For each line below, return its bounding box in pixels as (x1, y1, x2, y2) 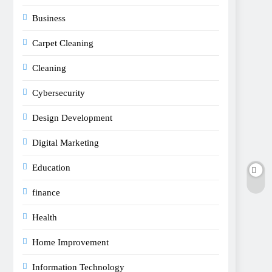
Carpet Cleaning (32, 38, 93, 48)
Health (32, 212, 57, 222)
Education (32, 163, 70, 172)
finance (32, 188, 60, 197)
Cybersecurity (32, 88, 85, 98)
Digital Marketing (32, 138, 99, 148)
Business (32, 13, 66, 23)
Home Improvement (32, 237, 109, 247)
